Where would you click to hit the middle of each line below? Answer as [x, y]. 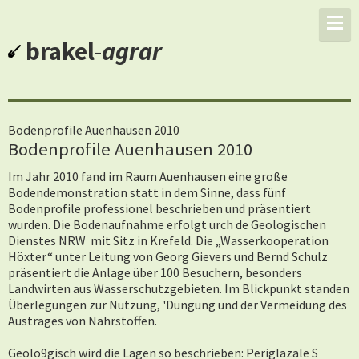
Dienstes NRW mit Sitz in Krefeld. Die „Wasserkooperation [168, 240]
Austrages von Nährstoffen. [83, 321]
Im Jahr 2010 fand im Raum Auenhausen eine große [148, 176]
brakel [60, 51]
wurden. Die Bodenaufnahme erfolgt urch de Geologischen [167, 224]
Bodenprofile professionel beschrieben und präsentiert [159, 208]
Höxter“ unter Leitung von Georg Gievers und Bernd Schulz [168, 256]
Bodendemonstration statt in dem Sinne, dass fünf [147, 192]
